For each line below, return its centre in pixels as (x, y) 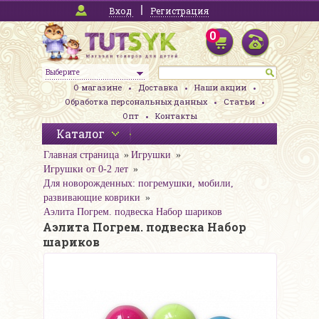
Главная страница (81, 155)
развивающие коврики (92, 198)
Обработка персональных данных (136, 102)
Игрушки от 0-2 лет (86, 169)
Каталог (80, 134)
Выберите (63, 72)
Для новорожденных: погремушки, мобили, (138, 184)
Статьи (239, 102)
